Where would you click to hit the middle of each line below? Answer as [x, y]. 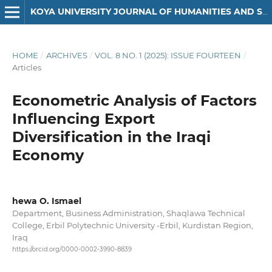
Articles [26, 67]
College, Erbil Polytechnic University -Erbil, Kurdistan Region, [132, 225]
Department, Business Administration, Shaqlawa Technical [128, 213]
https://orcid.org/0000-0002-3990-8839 [72, 250]
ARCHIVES [66, 55]
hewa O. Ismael [46, 201]
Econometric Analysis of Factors [134, 100]
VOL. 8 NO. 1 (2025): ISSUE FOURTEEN [168, 55]
